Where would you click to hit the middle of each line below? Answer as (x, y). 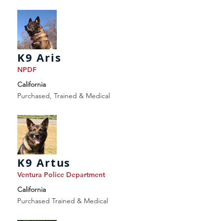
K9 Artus (44, 163)
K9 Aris (39, 57)
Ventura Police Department (61, 175)
